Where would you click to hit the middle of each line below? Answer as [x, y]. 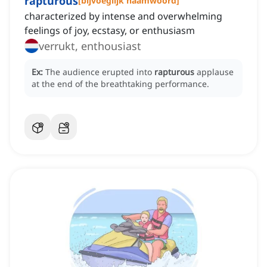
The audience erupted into [100, 72]
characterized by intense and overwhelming [123, 16]
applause [215, 72]
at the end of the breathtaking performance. [120, 84]
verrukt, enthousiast [111, 46]
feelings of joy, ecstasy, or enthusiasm [110, 31]
